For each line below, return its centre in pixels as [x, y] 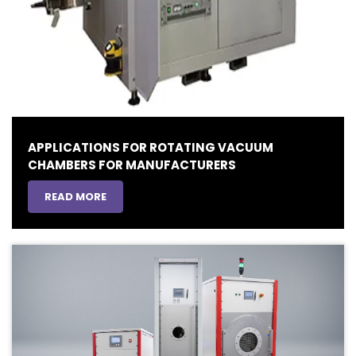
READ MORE [75, 197]
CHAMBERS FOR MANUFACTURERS [132, 165]
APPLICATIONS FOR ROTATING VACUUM [151, 148]
